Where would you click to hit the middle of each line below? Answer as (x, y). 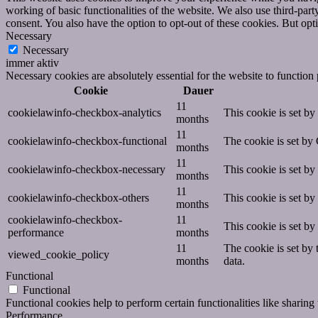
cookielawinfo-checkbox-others (78, 197)
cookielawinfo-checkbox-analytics (84, 112)
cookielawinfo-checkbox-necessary (87, 169)
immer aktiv (32, 62)
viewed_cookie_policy (59, 254)
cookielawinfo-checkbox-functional (87, 141)
